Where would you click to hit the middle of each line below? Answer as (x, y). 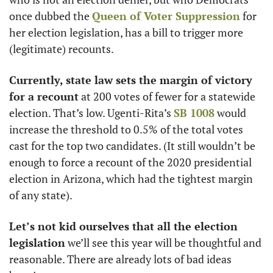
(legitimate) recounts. (62, 49)
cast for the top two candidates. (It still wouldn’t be (132, 146)
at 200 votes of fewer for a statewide (167, 96)
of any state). (41, 195)
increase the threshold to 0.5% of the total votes (126, 129)
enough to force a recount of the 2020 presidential (130, 162)
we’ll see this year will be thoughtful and (163, 243)
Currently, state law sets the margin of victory (131, 80)
